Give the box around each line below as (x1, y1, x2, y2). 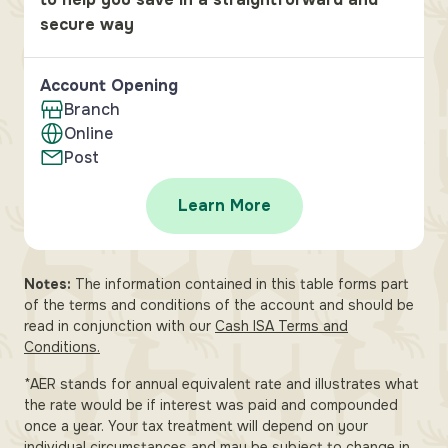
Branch (64, 99, 120, 120)
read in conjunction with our (24, 317, 211, 335)
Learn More (177, 195, 271, 216)
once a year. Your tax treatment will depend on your (24, 417, 368, 435)
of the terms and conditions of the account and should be (24, 296, 414, 314)
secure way (40, 14, 134, 35)
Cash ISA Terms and (215, 317, 348, 335)
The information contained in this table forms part (75, 275, 409, 293)
